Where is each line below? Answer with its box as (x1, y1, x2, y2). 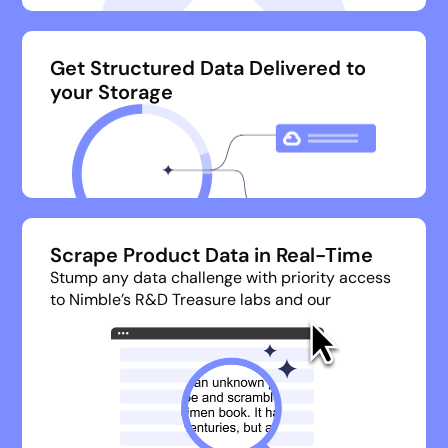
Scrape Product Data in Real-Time (50, 242, 374, 269)
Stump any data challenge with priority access (50, 267, 392, 289)
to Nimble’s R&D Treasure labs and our (50, 289, 332, 311)
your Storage (50, 78, 174, 105)
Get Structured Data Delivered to (50, 54, 367, 81)
